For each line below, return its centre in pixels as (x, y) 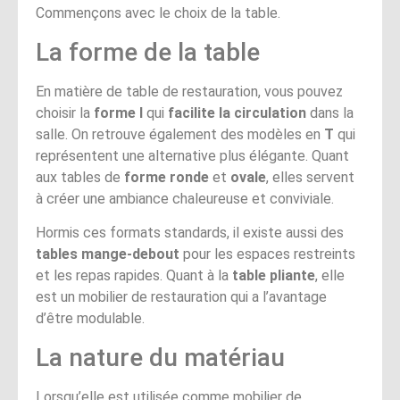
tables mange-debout (108, 254)
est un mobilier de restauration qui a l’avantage (181, 297)
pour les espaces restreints (267, 254)
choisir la (65, 112)
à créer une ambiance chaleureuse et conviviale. (185, 198)
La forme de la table (148, 52)
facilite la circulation (237, 112)
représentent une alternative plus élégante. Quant (192, 155)
